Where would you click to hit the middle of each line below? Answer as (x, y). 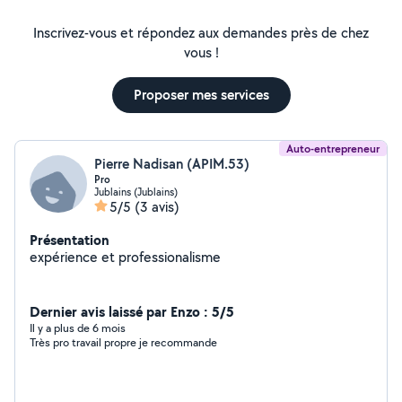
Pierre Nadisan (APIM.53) (172, 164)
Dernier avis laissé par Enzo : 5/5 (132, 311)
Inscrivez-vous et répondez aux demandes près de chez (201, 33)
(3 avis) (157, 207)
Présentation (70, 240)
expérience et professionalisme (125, 257)
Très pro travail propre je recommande (123, 342)
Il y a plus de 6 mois (78, 328)
